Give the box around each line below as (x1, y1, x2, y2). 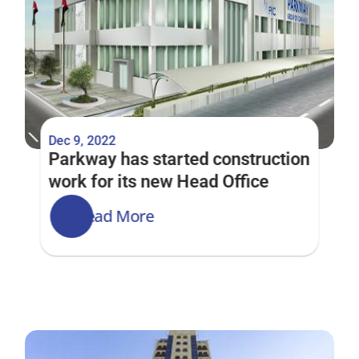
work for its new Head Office (48, 171, 269, 192)
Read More (75, 205, 154, 227)
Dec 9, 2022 (48, 133, 116, 148)
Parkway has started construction (48, 149, 310, 169)
